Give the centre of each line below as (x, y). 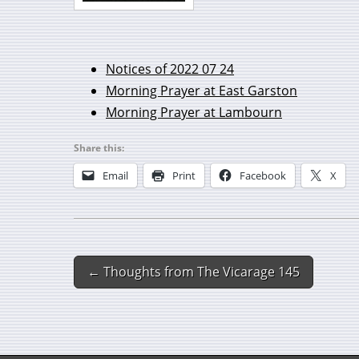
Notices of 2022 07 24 (170, 69)
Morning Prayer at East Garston (202, 91)
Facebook (263, 175)
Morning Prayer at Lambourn (194, 112)
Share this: (99, 148)
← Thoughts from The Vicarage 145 (194, 272)
